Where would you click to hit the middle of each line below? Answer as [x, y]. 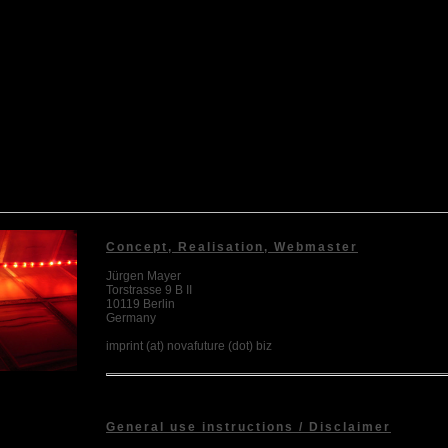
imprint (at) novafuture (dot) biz [189, 345]
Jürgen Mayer [143, 275]
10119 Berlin [140, 303]
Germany [131, 317]
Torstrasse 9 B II [149, 289]
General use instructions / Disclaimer [248, 426]
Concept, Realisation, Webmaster [232, 246]
